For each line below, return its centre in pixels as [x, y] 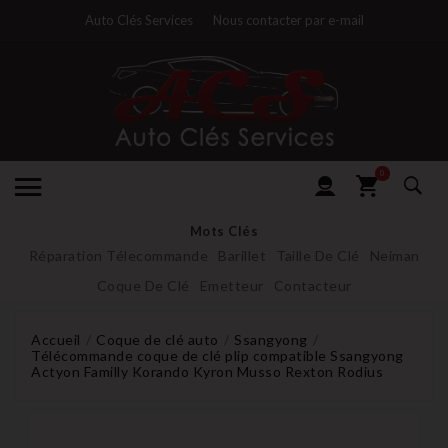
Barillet [242, 255]
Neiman [394, 255]
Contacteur [312, 285]
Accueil [56, 339]
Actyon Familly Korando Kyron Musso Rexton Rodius [207, 371]
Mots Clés [224, 230]
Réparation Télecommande [118, 255]
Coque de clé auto [157, 339]
